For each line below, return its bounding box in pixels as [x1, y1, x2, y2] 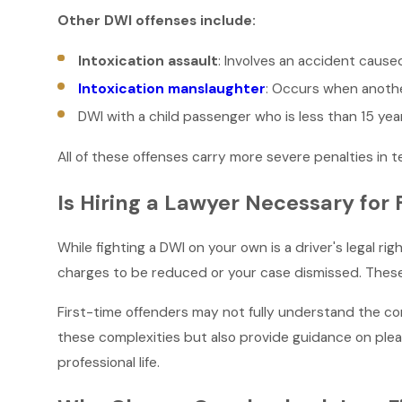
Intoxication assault [78, 51, 219, 70]
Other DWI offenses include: [57, 11, 256, 30]
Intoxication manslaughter [78, 79, 267, 98]
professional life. [57, 353, 160, 371]
